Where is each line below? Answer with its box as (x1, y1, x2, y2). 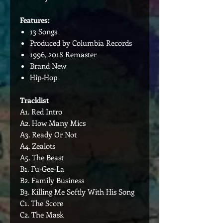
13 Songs (30, 26, 57, 36)
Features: (20, 15, 50, 25)
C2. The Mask (20, 210, 64, 220)
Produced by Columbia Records (30, 38, 132, 48)
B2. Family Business (20, 175, 84, 185)
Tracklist (20, 95, 49, 105)
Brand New (30, 61, 66, 71)
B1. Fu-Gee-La (20, 164, 64, 174)
